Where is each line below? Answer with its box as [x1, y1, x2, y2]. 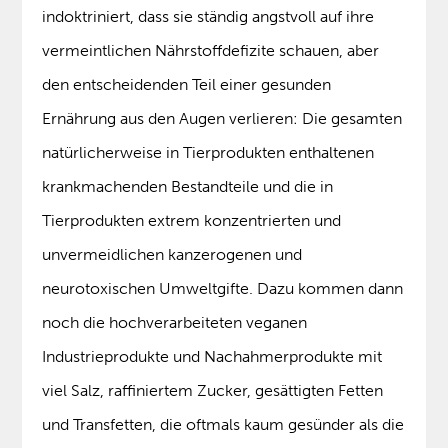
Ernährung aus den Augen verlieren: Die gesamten [42, 109, 403, 129]
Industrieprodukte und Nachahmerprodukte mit [42, 347, 383, 367]
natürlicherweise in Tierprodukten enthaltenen [42, 143, 375, 163]
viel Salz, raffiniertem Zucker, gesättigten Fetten [42, 381, 384, 401]
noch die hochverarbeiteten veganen [42, 313, 308, 333]
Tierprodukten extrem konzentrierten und [42, 211, 342, 231]
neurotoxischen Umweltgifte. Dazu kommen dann [42, 279, 404, 299]
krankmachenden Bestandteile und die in [42, 177, 334, 197]
